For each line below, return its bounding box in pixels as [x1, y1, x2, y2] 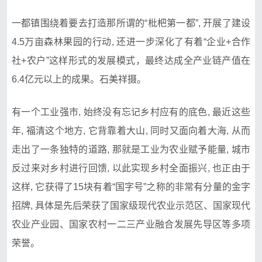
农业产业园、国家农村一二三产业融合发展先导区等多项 [12, 219, 250, 229]
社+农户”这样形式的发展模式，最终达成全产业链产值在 [12, 55, 250, 65]
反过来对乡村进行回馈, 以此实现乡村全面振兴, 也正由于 [12, 163, 250, 173]
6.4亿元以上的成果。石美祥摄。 [12, 74, 146, 84]
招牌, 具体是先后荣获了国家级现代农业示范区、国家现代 [12, 200, 250, 211]
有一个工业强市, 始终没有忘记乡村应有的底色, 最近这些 [12, 106, 250, 117]
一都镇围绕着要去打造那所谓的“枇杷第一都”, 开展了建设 [12, 18, 250, 28]
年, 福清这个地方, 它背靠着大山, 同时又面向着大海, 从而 [12, 125, 250, 136]
